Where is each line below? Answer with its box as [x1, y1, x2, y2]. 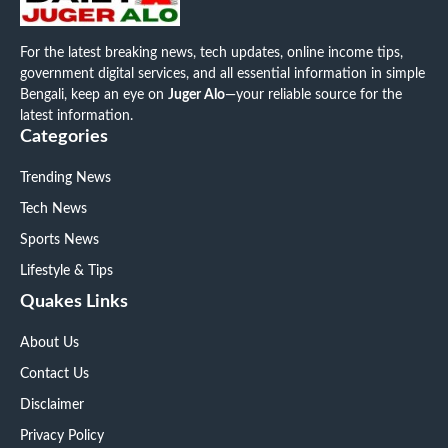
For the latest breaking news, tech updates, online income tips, [20, 46, 403, 61]
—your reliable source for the [225, 88, 402, 103]
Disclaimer [20, 398, 84, 413]
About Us [20, 336, 79, 351]
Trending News [20, 171, 111, 186]
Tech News [20, 202, 87, 217]
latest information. [20, 109, 133, 124]
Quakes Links [20, 293, 128, 312]
